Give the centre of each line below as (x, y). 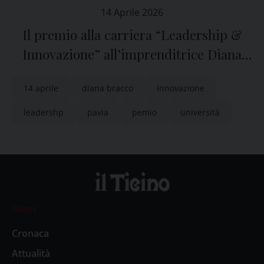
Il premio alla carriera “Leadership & (132, 35)
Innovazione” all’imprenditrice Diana (132, 54)
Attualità (31, 253)
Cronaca (30, 233)
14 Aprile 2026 (132, 12)
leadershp (44, 112)
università (200, 112)
